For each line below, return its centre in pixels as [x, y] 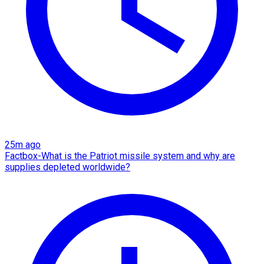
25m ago [23, 144]
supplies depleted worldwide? [67, 167]
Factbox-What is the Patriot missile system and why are [120, 156]
